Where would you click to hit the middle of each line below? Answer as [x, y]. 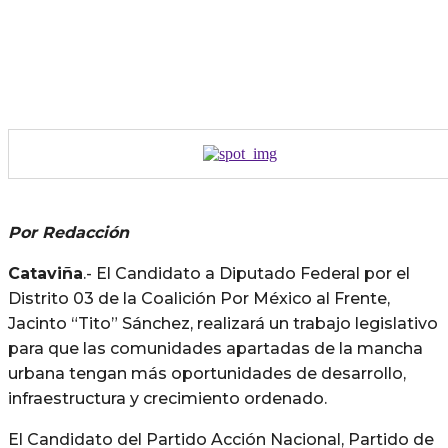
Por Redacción [68, 232]
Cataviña [45, 273]
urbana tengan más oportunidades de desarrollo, [207, 373]
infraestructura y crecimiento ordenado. [167, 398]
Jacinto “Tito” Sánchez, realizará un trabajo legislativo [223, 323]
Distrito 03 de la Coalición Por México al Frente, [199, 298]
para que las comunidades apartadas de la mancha [215, 348]
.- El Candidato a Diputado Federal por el [246, 273]
